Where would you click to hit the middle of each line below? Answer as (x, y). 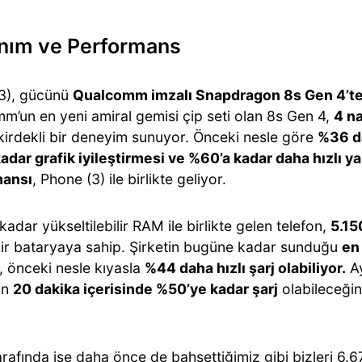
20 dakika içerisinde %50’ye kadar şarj (145, 289)
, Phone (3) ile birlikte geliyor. (129, 179)
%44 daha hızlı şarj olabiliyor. (245, 268)
